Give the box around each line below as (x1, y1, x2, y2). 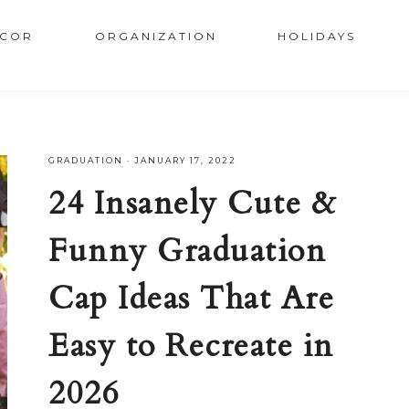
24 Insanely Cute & (48, 182, 338, 225)
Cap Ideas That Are (48, 277, 335, 320)
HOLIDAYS (278, 29, 357, 43)
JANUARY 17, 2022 (134, 155, 237, 165)
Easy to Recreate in (48, 324, 334, 368)
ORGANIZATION (94, 29, 217, 43)
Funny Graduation (48, 229, 327, 273)
